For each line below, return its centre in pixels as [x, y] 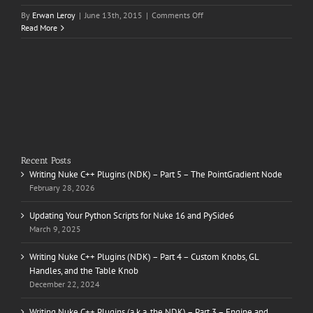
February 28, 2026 [62, 188]
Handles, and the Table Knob [84, 271]
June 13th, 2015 [114, 15]
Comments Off [177, 15]
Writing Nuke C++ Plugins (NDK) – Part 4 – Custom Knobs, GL [144, 257]
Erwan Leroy [54, 15]
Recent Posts [46, 161]
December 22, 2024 [65, 284]
